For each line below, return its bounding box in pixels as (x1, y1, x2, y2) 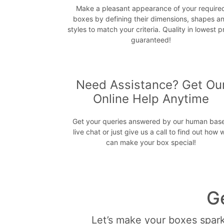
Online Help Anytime (93, 91, 209, 106)
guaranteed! (131, 35, 171, 44)
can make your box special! (106, 138, 196, 147)
